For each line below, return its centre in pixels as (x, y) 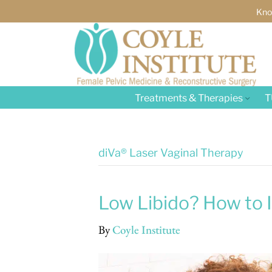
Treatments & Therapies (189, 98)
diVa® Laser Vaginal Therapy (171, 153)
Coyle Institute (146, 230)
